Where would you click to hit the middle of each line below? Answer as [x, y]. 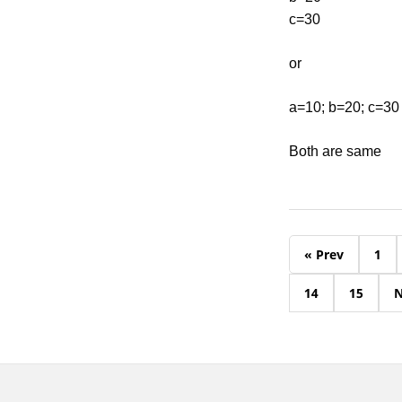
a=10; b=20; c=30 [344, 107]
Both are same [335, 151]
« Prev [324, 254]
